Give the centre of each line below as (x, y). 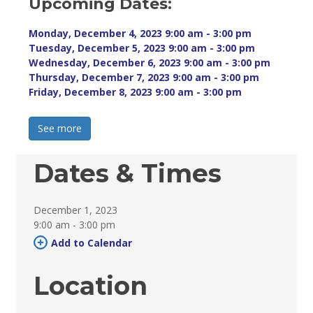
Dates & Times (128, 173)
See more (60, 128)
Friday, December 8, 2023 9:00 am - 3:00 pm (136, 92)
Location (91, 285)
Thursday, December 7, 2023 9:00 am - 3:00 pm (144, 77)
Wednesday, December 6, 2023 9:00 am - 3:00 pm (150, 62)
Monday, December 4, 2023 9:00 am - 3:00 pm (140, 33)
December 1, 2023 (76, 210)
